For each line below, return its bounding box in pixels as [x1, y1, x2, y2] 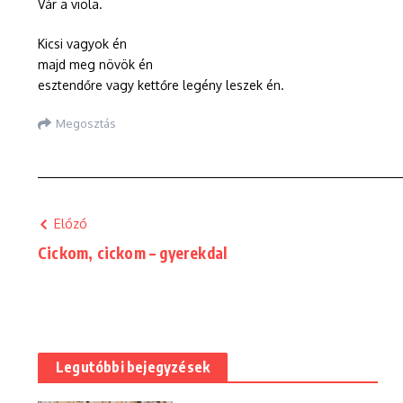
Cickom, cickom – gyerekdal [38, 243, 228, 263]
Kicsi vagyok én [38, 36, 127, 51]
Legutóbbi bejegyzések [56, 358, 210, 376]
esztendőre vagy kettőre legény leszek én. [38, 77, 284, 93]
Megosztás [56, 115, 116, 130]
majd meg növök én [38, 57, 153, 72]
